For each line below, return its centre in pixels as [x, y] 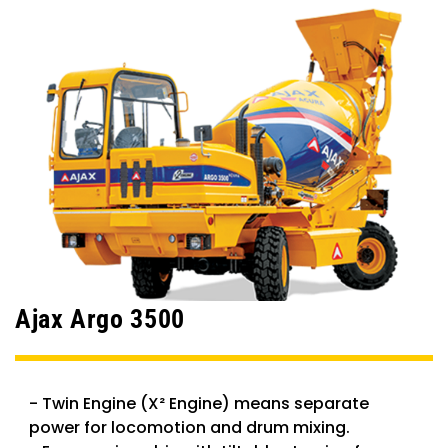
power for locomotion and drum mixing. [189, 427]
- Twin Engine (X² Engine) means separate [199, 403]
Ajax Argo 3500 [100, 319]
